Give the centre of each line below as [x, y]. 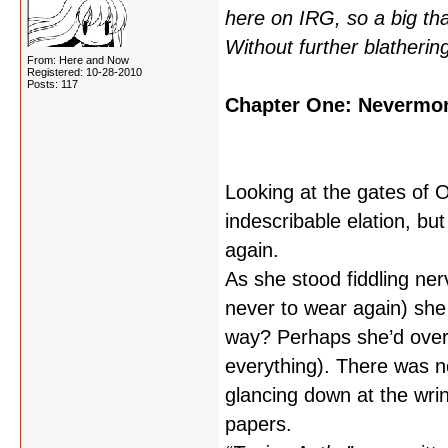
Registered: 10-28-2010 [84, 72]
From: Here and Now [78, 60]
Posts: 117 [52, 84]
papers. [258, 424]
